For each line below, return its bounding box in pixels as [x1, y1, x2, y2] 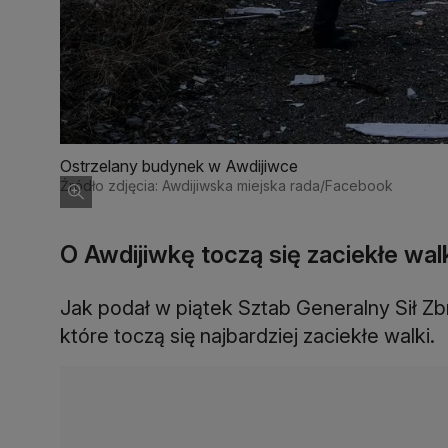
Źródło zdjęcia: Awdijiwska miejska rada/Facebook [60, 176, 393, 194]
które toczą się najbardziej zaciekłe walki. [60, 323, 435, 348]
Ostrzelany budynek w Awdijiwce [60, 155, 298, 176]
